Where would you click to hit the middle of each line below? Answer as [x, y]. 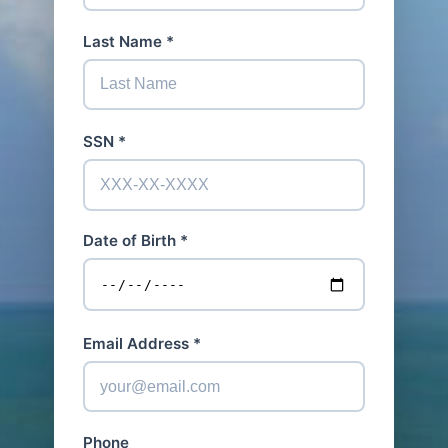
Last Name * [128, 41]
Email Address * [141, 343]
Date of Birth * [135, 241]
